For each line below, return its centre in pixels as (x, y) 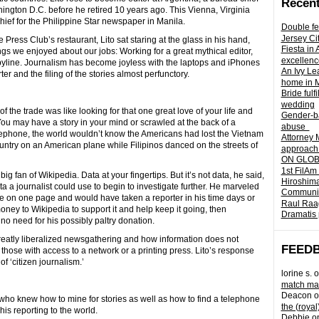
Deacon (296, 296)
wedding (298, 105)
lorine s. (296, 273)
